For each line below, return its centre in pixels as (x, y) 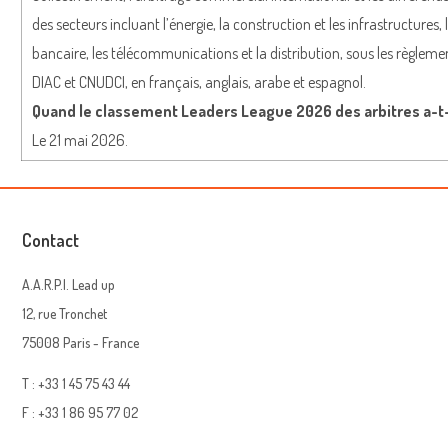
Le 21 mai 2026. (80, 139)
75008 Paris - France (81, 342)
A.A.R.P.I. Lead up (69, 284)
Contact (51, 239)
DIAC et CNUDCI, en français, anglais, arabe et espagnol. (199, 81)
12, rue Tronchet (65, 313)
